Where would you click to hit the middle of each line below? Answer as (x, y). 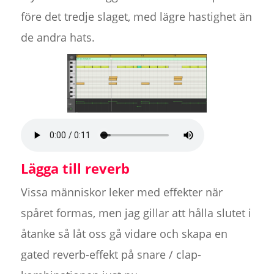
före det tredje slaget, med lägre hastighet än (136, 17)
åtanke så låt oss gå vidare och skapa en (124, 234)
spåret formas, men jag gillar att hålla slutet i (136, 213)
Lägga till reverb (75, 168)
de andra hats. (57, 38)
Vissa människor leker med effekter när (121, 192)
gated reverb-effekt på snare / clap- (111, 255)
